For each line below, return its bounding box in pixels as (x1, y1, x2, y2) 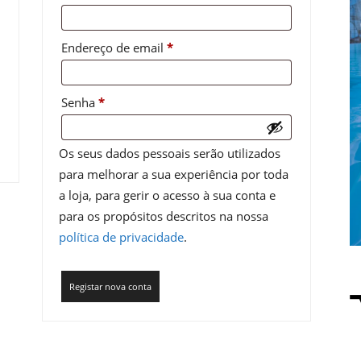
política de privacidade (58, 229, 184, 245)
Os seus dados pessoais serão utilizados (58, 145, 280, 161)
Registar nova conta (68, 280, 151, 293)
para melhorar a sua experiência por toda (58, 166, 288, 182)
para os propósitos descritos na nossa (58, 208, 268, 224)
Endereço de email (60, 39, 167, 56)
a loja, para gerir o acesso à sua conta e (58, 187, 276, 203)
